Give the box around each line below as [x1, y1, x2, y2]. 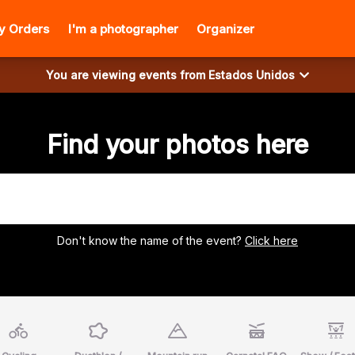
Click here [245, 234, 298, 247]
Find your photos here [47, 129, 308, 160]
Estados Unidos [208, 68, 295, 82]
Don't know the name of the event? [57, 234, 245, 247]
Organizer [197, 21, 255, 36]
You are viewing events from [46, 68, 208, 82]
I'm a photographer [68, 21, 179, 36]
